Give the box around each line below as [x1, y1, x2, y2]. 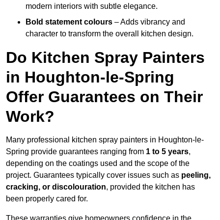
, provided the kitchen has [106, 183, 195, 192]
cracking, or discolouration [6, 183, 106, 192]
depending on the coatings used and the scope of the [6, 159, 190, 168]
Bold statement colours [26, 18, 112, 27]
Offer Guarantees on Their [6, 88, 203, 106]
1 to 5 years [146, 147, 189, 156]
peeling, [181, 171, 211, 180]
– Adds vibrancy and [112, 18, 185, 27]
